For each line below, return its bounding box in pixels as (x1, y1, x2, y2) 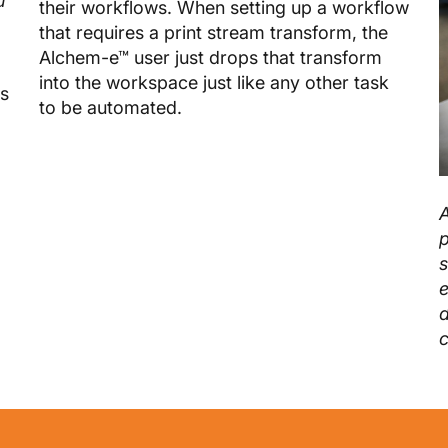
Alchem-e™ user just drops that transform (39, 46, 382, 68)
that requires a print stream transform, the (39, 21, 388, 43)
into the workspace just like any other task (39, 71, 389, 93)
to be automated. (39, 96, 182, 118)
